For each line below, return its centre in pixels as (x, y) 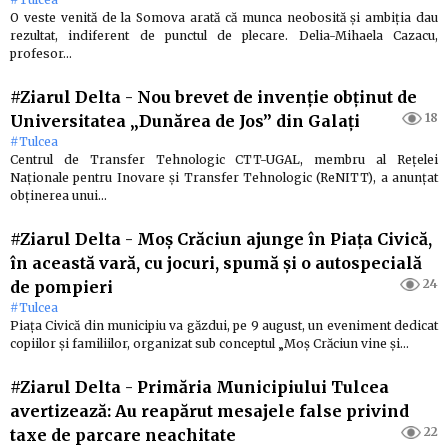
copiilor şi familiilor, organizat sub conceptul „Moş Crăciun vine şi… (209, 344)
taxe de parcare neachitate (123, 435)
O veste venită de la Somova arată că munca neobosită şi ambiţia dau (224, 18)
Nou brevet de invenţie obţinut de (277, 97)
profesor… (41, 54)
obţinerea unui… (58, 196)
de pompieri (61, 287)
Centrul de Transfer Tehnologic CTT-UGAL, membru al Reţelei (224, 160)
